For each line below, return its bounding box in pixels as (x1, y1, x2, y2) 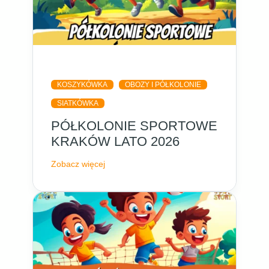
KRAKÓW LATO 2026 (51, 134, 180, 150)
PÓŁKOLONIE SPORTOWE (51, 118, 218, 134)
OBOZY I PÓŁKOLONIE (125, 80, 202, 89)
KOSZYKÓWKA (57, 80, 108, 89)
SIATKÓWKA (57, 99, 99, 108)
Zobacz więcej (51, 159, 106, 169)
